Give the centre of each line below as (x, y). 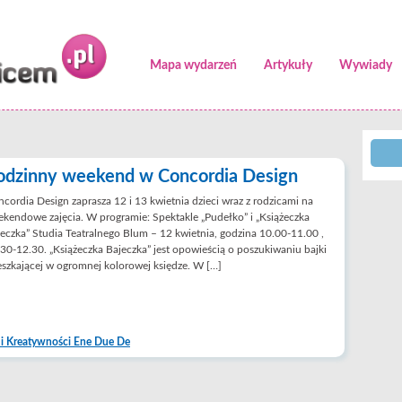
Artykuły (288, 66)
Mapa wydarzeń (193, 66)
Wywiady (366, 66)
